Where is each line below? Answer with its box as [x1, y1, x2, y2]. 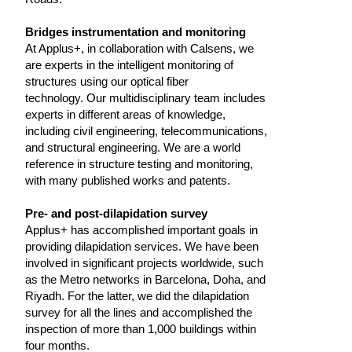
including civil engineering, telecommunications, [25, 124, 267, 137]
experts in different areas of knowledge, [25, 108, 225, 121]
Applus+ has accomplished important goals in [25, 223, 258, 236]
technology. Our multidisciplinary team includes [25, 91, 266, 104]
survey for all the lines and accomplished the [25, 306, 252, 319]
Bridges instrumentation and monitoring [25, 25, 246, 38]
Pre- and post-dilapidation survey [25, 207, 207, 220]
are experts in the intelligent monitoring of [25, 58, 233, 71]
